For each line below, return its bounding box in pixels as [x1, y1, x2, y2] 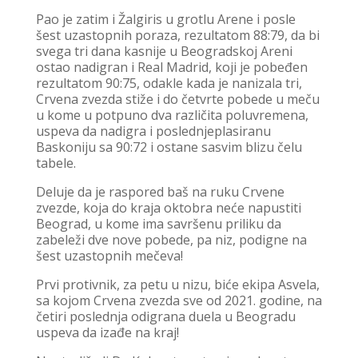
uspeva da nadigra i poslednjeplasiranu [35, 122, 271, 141]
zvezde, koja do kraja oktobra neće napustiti [35, 199, 301, 217]
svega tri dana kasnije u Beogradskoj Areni [35, 42, 292, 61]
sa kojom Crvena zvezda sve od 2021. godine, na [35, 292, 322, 310]
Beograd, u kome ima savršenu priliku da [35, 215, 281, 233]
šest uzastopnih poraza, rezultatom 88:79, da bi [35, 26, 320, 45]
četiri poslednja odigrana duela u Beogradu [35, 308, 296, 326]
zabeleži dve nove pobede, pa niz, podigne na [35, 231, 307, 249]
